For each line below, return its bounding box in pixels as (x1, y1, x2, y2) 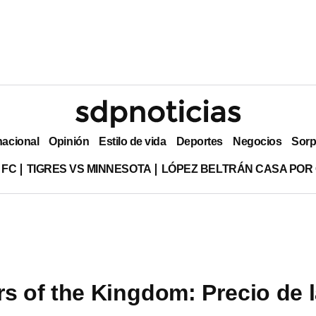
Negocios (232, 135, 282, 147)
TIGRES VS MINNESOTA (26, 162, 152, 175)
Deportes (176, 135, 223, 147)
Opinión (49, 135, 90, 147)
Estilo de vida (99, 135, 166, 147)
